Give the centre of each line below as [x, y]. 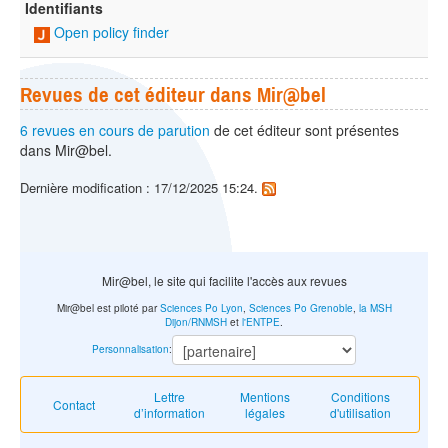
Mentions [265, 396]
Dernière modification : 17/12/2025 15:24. [141, 187]
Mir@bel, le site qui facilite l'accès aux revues [224, 280]
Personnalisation [131, 349]
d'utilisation [361, 412]
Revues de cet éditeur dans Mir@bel [173, 93]
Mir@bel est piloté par [108, 308]
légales [265, 412]
